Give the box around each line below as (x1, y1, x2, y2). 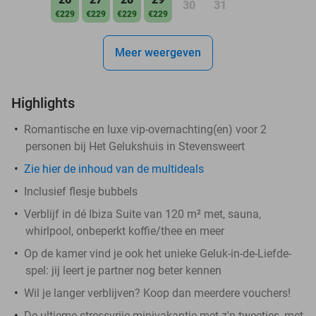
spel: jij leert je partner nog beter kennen (25, 263, 221, 277)
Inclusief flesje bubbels (24, 184, 138, 198)
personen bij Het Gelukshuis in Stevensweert (25, 139, 245, 153)
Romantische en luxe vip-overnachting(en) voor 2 (24, 122, 267, 136)
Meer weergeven (115, 45, 201, 59)
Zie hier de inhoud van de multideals (24, 162, 204, 176)
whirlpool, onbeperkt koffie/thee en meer (25, 224, 224, 238)
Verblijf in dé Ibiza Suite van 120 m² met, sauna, (24, 207, 261, 221)
